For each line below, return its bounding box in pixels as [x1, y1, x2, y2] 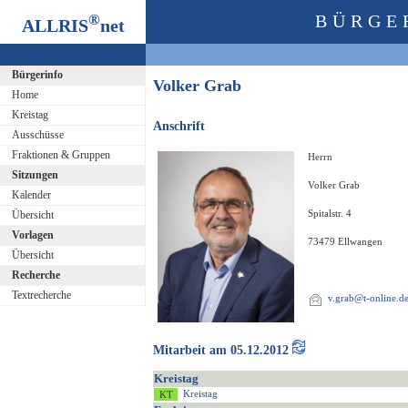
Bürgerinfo [11, 68, 63, 81]
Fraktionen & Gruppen [11, 148, 110, 161]
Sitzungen [11, 168, 58, 181]
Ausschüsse [11, 128, 64, 141]
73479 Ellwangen [308, 236, 382, 248]
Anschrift [153, 119, 205, 134]
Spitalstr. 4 [308, 208, 352, 219]
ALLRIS [21, 15, 88, 36]
